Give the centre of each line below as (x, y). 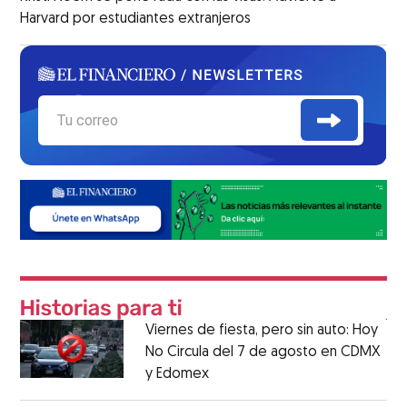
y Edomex (177, 375)
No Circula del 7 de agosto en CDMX (263, 353)
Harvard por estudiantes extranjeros (136, 19)
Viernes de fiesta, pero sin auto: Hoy (261, 331)
